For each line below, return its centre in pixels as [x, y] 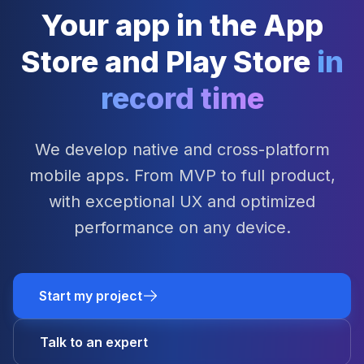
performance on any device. [182, 228]
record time [182, 99]
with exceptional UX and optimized [182, 202]
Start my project [91, 296]
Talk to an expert [94, 342]
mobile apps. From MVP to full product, [182, 176]
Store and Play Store [169, 62]
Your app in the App [182, 26]
